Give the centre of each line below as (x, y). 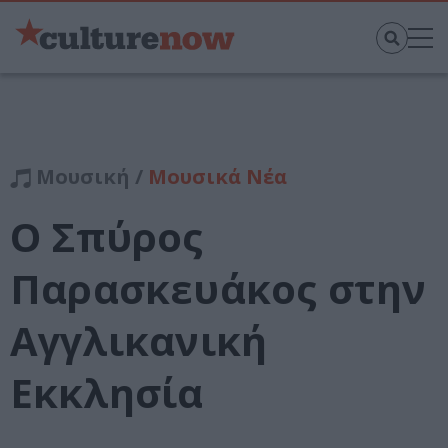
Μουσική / (89, 177)
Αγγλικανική (139, 341)
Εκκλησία (107, 393)
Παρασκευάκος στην (218, 289)
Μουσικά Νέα (217, 177)
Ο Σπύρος (107, 237)
